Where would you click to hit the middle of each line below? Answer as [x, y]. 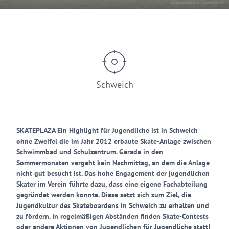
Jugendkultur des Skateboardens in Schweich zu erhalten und [113, 205]
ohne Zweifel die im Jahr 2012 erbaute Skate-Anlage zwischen [114, 141]
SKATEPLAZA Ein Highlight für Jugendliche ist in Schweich [107, 130]
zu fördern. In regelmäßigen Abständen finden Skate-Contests [112, 216]
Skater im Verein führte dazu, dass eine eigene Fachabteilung [112, 184]
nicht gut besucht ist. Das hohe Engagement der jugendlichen [113, 173]
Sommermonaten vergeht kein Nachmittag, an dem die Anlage [113, 163]
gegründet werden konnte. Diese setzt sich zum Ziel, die [104, 195]
